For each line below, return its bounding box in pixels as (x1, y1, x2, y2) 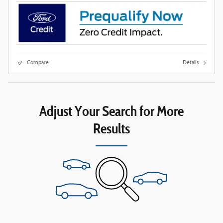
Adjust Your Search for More (39, 102, 184, 119)
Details (183, 60, 199, 66)
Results (93, 119, 130, 137)
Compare (27, 60, 49, 66)
